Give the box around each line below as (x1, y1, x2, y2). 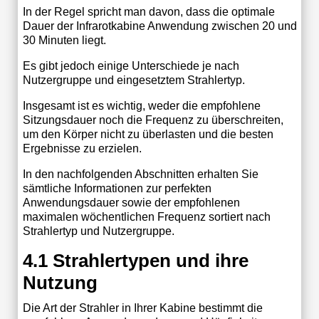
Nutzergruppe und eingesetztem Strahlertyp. (22, 73, 245, 86)
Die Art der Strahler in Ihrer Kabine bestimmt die (22, 301, 263, 314)
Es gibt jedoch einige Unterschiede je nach (22, 59, 239, 72)
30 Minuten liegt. (22, 33, 106, 46)
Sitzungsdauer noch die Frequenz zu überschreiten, (22, 113, 283, 126)
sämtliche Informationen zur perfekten (22, 182, 211, 194)
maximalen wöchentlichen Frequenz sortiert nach (22, 210, 271, 223)
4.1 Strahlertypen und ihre (22, 249, 249, 271)
